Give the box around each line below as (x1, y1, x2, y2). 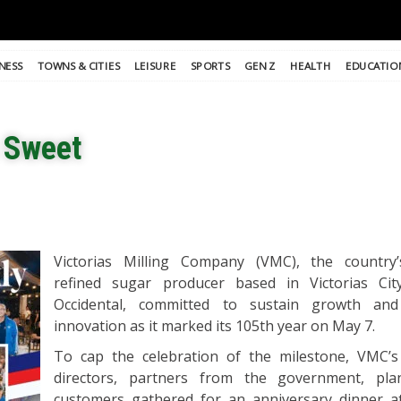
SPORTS (190, 58, 231, 73)
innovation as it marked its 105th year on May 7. (54, 316, 376, 337)
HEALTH (289, 58, 331, 73)
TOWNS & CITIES (37, 58, 121, 73)
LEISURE (134, 58, 176, 73)
